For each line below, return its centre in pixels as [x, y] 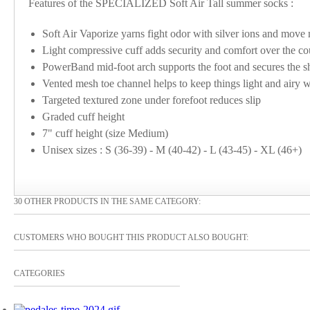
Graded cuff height [83, 117]
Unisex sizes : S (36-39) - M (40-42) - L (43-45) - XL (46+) [172, 150]
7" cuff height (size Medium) [105, 133]
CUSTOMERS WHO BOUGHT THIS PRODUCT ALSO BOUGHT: [131, 237]
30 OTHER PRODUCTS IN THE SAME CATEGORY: [107, 201]
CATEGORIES [39, 273]
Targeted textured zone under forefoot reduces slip [152, 100]
